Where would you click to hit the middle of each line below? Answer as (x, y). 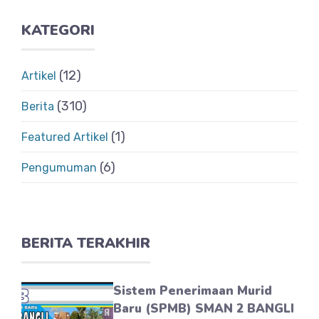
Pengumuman (59, 168)
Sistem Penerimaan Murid (193, 291)
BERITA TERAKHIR (86, 243)
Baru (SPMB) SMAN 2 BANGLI (204, 309)
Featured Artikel (65, 137)
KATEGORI (58, 30)
